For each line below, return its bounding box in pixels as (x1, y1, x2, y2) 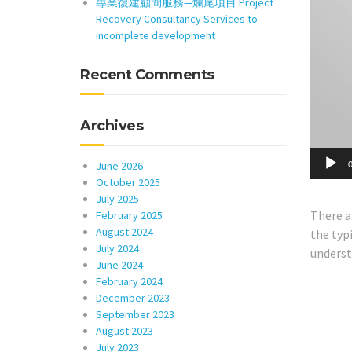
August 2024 (96, 225, 153, 239)
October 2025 (96, 175, 160, 189)
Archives (80, 117, 143, 134)
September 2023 (96, 307, 174, 321)
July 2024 (96, 241, 139, 255)
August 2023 (96, 324, 153, 338)
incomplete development (96, 28, 215, 42)
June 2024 (96, 258, 143, 272)
